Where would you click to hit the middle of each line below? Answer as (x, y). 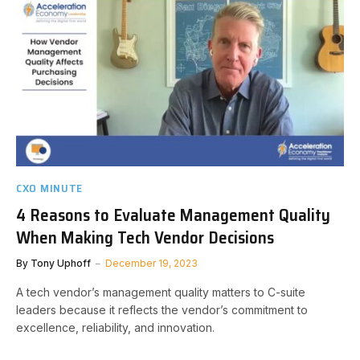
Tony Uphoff (61, 263)
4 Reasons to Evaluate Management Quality (173, 215)
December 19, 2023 (151, 263)
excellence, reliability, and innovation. (115, 327)
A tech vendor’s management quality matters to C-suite (161, 292)
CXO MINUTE (49, 188)
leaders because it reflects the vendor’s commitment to (162, 309)
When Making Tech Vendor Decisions (145, 237)
